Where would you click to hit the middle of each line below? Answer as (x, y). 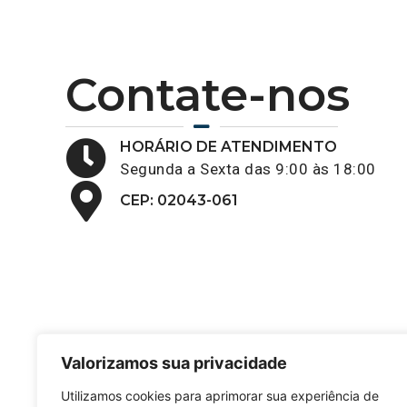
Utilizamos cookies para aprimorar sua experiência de (220, 396)
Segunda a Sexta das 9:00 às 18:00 (248, 169)
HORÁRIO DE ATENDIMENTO (228, 146)
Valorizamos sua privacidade (174, 363)
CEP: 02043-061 (179, 200)
